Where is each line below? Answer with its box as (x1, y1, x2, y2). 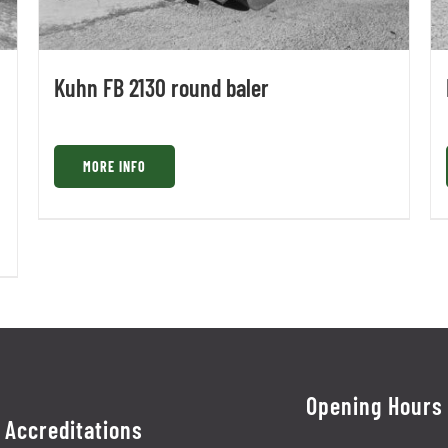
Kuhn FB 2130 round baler (54, 73, 270, 103)
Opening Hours (305, 391, 443, 421)
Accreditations (4, 415, 143, 445)
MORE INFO (83, 158, 147, 176)
